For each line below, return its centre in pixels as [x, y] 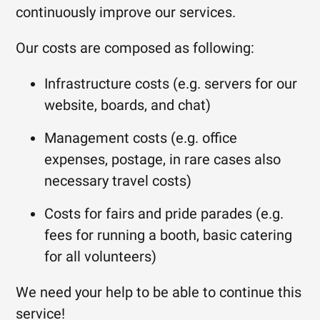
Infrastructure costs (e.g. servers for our [171, 84]
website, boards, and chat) [128, 105]
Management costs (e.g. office [141, 138]
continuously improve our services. [126, 12]
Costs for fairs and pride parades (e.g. [164, 214]
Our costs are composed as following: [135, 48]
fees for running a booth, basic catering [169, 235]
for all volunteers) [101, 256]
